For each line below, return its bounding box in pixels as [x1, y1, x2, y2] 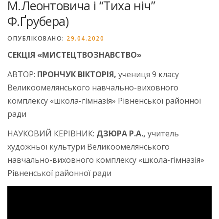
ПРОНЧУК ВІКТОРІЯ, [37, 68, 116, 80]
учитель [146, 128, 179, 139]
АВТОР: [7, 68, 37, 80]
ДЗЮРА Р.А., [96, 128, 146, 139]
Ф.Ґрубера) [7, 12, 69, 29]
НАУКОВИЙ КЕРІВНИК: [7, 128, 96, 139]
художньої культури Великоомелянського [7, 141, 170, 153]
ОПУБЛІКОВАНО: [7, 34, 66, 43]
